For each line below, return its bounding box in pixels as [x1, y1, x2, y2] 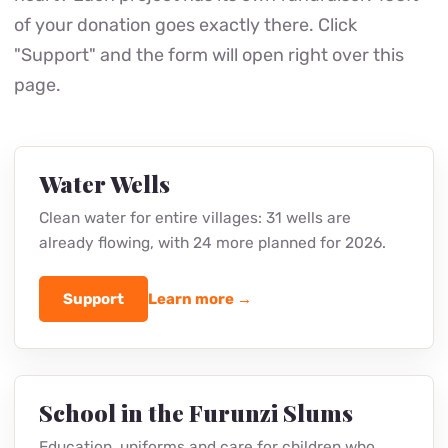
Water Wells [39, 350, 170, 382]
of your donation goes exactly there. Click [14, 13, 357, 36]
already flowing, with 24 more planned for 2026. [39, 416, 386, 435]
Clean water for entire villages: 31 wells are [39, 391, 351, 410]
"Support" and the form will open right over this [14, 43, 404, 66]
